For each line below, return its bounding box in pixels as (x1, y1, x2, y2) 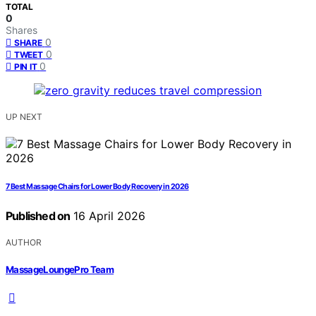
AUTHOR (6, 237, 42, 248)
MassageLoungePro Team (6, 263, 114, 275)
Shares (6, 24, 37, 37)
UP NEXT (6, 111, 42, 123)
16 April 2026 (70, 209, 146, 224)
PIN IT (14, 61, 37, 73)
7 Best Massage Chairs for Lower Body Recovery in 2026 (6, 182, 189, 192)
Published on (6, 209, 71, 224)
